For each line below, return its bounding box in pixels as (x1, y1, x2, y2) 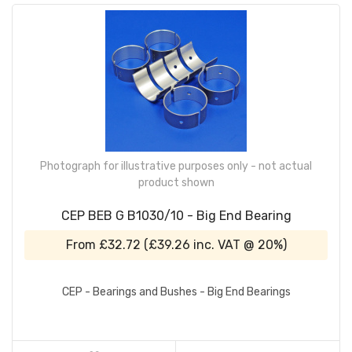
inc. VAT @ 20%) (189, 236, 287, 252)
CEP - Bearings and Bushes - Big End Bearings (61, 285, 291, 299)
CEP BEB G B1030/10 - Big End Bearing (60, 207, 291, 223)
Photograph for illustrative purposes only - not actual (40, 159, 312, 173)
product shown (137, 175, 214, 189)
